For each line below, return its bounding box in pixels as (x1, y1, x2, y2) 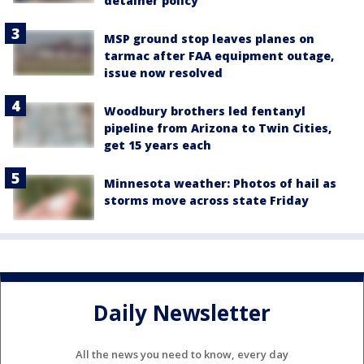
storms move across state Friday (104, 192, 309, 208)
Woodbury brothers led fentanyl (104, 102, 305, 119)
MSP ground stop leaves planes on (104, 30, 314, 46)
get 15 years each (104, 136, 211, 153)
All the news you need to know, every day (76, 346, 288, 362)
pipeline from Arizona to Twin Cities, (104, 119, 331, 136)
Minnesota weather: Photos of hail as (104, 175, 336, 191)
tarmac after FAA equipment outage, (104, 47, 334, 63)
